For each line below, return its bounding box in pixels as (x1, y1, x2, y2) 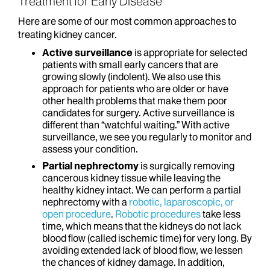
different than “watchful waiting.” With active (42, 119, 230, 131)
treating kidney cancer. (18, 28, 117, 40)
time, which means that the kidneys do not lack (42, 220, 242, 232)
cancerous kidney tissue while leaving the (42, 172, 221, 184)
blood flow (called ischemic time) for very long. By (42, 232, 252, 244)
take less (201, 208, 240, 220)
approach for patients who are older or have (42, 83, 228, 95)
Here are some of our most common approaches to (18, 15, 236, 27)
